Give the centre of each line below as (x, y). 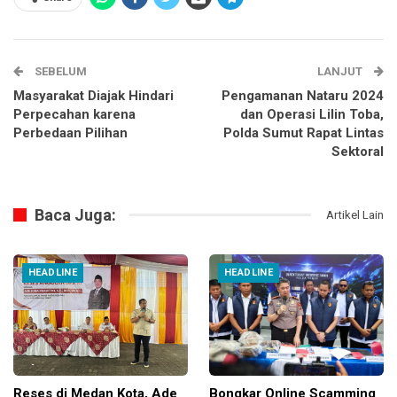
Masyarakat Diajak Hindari (93, 95)
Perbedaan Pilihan (70, 132)
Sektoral (358, 151)
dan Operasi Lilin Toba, (312, 114)
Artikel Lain (355, 214)
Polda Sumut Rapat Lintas (304, 132)
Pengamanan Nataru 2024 (303, 95)
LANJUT (341, 71)
